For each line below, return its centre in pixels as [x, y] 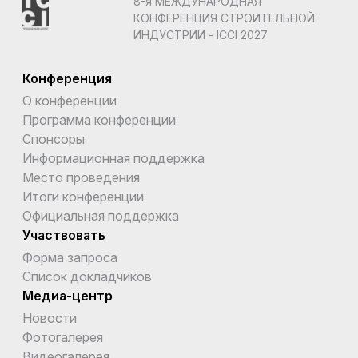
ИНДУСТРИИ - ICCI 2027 [200, 34]
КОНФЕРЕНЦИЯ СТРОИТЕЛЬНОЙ [224, 18]
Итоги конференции [83, 196]
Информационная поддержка [113, 158]
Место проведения [81, 177]
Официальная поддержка [101, 215]
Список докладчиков [87, 276]
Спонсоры [54, 139]
